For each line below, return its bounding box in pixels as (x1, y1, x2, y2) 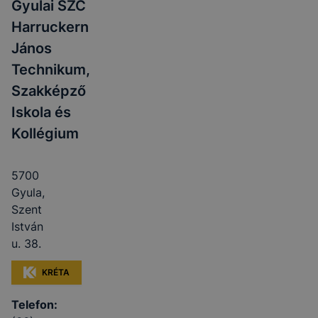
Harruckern (11, 18, 89, 35)
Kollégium (11, 125, 79, 142)
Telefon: (11, 297, 57, 312)
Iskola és (11, 104, 71, 121)
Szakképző (11, 82, 86, 99)
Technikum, (11, 61, 90, 78)
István (11, 219, 43, 234)
